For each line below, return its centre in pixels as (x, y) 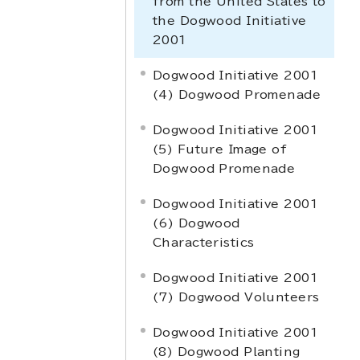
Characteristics (204, 242)
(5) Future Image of (220, 149)
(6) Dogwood (196, 223)
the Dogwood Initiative (230, 20)
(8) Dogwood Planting (227, 352)
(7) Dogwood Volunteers (236, 297)
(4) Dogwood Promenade (237, 94)
